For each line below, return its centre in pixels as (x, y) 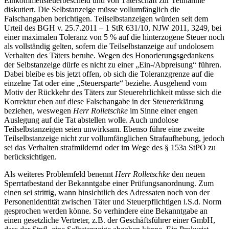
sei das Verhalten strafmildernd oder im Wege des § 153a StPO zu (110, 147)
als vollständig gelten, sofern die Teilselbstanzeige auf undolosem (109, 46)
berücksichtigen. (30, 156)
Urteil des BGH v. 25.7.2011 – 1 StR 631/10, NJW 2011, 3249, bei (113, 28)
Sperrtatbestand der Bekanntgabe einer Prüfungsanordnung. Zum (109, 183)
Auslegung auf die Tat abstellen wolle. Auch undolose (91, 120)
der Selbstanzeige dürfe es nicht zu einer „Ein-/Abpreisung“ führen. (113, 64)
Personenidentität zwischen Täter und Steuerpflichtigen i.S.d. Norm (113, 201)
